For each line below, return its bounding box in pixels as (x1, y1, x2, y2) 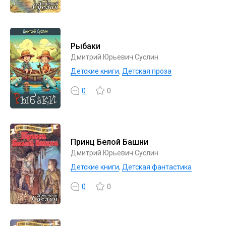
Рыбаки (71, 41, 100, 51)
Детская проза (122, 67, 172, 75)
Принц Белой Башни (71, 137, 148, 147)
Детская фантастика (122, 163, 192, 171)
